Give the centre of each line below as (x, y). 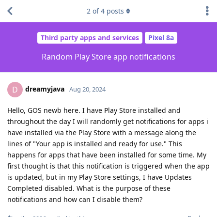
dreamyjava (45, 89)
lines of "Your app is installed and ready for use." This (95, 143)
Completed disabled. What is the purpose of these (89, 188)
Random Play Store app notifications (108, 56)
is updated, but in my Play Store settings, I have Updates (100, 177)
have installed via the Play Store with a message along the (102, 132)
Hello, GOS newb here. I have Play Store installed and (94, 110)
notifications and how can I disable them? (75, 199)
